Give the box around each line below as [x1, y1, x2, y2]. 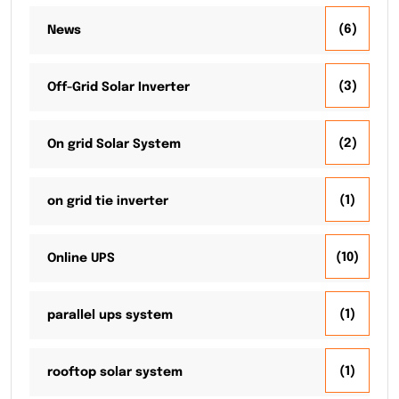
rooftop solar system [47, 366, 183, 379]
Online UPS [47, 252, 115, 265]
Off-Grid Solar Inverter [47, 81, 190, 94]
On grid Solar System [47, 138, 181, 151]
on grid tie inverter [47, 195, 168, 208]
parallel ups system [47, 309, 173, 322]
